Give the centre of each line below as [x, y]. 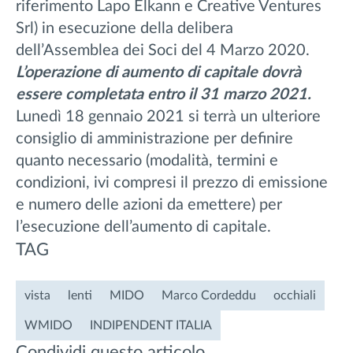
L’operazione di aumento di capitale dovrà [158, 73]
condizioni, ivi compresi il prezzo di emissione [172, 183]
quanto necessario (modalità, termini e [147, 161]
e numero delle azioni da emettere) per [149, 205]
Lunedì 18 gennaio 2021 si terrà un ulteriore [168, 117]
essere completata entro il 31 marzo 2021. [163, 95]
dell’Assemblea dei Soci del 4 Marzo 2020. [163, 51]
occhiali [295, 296]
